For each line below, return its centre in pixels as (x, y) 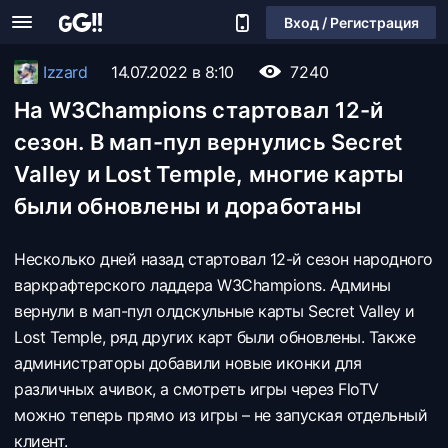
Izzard (65, 72)
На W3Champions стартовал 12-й (199, 110)
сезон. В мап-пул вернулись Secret (208, 142)
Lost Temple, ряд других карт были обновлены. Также (214, 337)
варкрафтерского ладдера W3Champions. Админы (202, 285)
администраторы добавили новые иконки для (187, 363)
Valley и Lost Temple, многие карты (209, 174)
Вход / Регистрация (351, 22)
